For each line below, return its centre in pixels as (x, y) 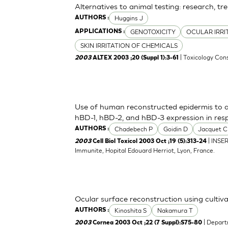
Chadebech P (133, 129)
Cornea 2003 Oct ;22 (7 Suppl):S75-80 (148, 223)
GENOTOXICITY (153, 32)
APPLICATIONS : (100, 31)
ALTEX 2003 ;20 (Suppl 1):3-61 (136, 58)
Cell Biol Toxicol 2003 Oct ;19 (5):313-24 (150, 142)
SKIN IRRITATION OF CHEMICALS (129, 46)
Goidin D (175, 129)
